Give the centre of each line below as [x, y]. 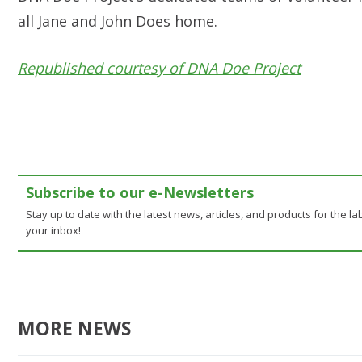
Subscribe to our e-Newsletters [140, 192]
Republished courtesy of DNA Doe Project [159, 68]
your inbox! [53, 230]
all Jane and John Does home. [118, 21]
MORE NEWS [74, 328]
